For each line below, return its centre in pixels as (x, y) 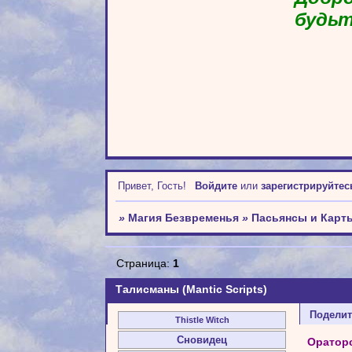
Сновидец (202, 340)
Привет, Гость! (152, 186)
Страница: (145, 264)
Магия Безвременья (184, 218)
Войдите (216, 186)
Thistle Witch (202, 320)
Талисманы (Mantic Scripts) (192, 290)
